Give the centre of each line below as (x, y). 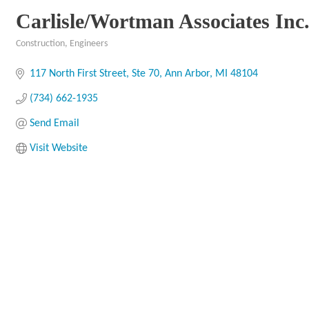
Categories (35, 53)
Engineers (89, 44)
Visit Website (59, 148)
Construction (40, 44)
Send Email (54, 123)
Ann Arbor (187, 74)
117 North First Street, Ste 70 (94, 74)
